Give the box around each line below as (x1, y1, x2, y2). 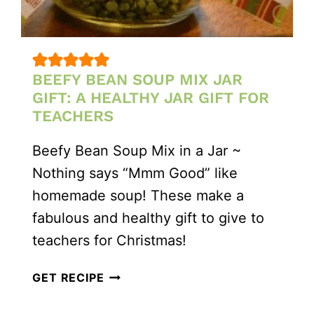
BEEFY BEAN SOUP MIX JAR (32, 71, 243, 89)
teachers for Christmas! (32, 232, 187, 250)
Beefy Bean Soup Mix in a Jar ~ (32, 142, 242, 160)
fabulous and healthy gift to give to (32, 210, 265, 227)
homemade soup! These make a (32, 187, 245, 205)
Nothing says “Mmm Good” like (32, 165, 238, 182)
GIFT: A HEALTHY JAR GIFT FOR (32, 89, 270, 107)
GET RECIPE (32, 271, 104, 285)
